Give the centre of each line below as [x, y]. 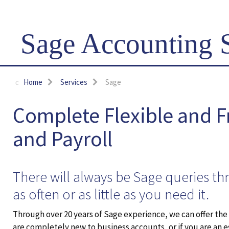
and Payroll [63, 138]
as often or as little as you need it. [111, 194]
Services [74, 82]
